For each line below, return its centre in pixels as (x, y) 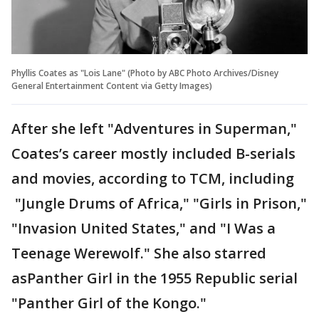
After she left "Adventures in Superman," (154, 129)
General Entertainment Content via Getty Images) (112, 86)
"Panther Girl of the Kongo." (109, 303)
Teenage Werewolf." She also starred (139, 253)
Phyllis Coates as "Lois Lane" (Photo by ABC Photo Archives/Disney (145, 73)
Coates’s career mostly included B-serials (153, 154)
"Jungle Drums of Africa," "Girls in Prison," (159, 204)
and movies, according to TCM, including (153, 179)
